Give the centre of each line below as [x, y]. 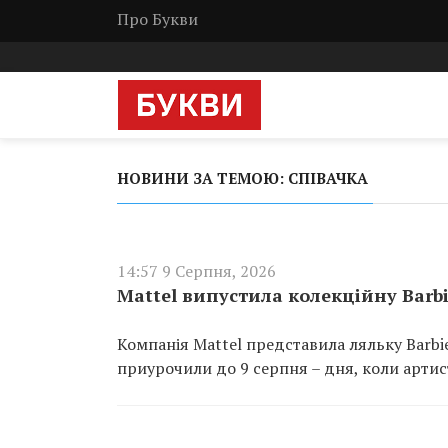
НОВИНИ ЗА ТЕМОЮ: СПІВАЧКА [242, 178]
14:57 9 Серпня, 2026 [196, 271]
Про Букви [157, 19]
